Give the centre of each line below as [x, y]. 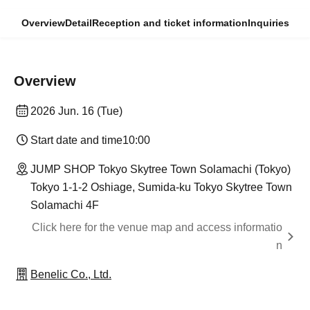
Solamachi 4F [65, 205]
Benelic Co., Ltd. [71, 274]
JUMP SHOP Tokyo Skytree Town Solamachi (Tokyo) [161, 169]
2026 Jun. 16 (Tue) [76, 111]
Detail [78, 23]
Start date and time [76, 140]
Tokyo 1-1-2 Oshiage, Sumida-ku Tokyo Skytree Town [161, 187]
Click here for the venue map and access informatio [157, 227]
